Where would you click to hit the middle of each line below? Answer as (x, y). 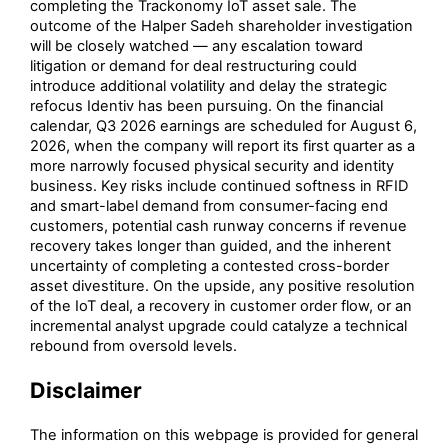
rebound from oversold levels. (133, 346)
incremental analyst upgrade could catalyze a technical (218, 326)
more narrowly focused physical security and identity (212, 166)
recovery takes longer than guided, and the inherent (210, 246)
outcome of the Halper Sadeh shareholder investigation (221, 26)
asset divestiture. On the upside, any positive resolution (222, 286)
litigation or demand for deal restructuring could (193, 66)
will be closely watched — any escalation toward (196, 46)
